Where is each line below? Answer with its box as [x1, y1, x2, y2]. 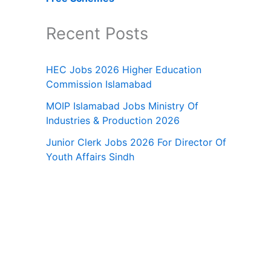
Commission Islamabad [46, 78, 152, 90]
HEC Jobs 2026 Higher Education [46, 64, 201, 76]
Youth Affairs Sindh [46, 151, 134, 163]
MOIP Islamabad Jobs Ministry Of [46, 100, 198, 112]
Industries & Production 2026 [46, 114, 180, 126]
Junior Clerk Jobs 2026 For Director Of [46, 136, 226, 148]
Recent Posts [46, 24, 148, 44]
